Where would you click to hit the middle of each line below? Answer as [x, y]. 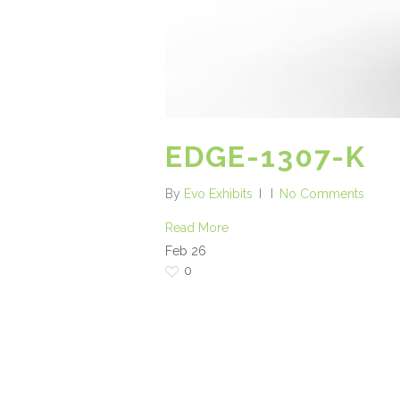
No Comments [322, 193]
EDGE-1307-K [266, 156]
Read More [197, 227]
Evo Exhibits [218, 193]
